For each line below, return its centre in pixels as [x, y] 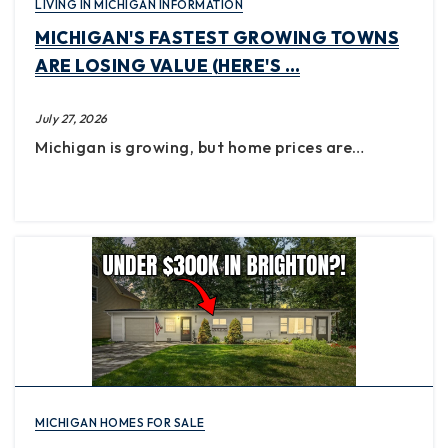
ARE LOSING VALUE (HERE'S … [167, 65]
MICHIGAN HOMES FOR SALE [120, 422]
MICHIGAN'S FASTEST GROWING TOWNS [217, 37]
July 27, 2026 [71, 118]
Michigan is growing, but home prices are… [200, 146]
